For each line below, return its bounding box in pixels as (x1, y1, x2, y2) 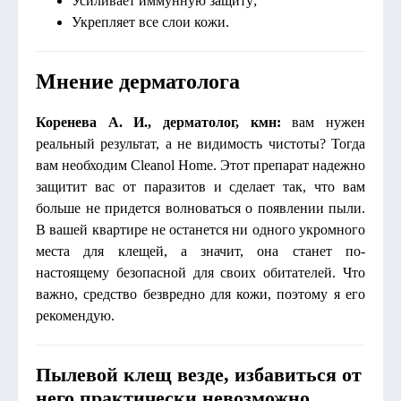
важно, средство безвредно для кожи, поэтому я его (36, 286, 365, 302)
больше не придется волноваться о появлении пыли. (36, 200, 365, 216)
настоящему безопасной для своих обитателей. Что (36, 265, 365, 280)
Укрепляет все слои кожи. (72, 14, 229, 30)
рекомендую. (36, 308, 115, 323)
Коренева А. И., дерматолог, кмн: (36, 115, 281, 130)
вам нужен (280, 115, 366, 130)
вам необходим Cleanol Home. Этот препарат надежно (36, 158, 365, 173)
